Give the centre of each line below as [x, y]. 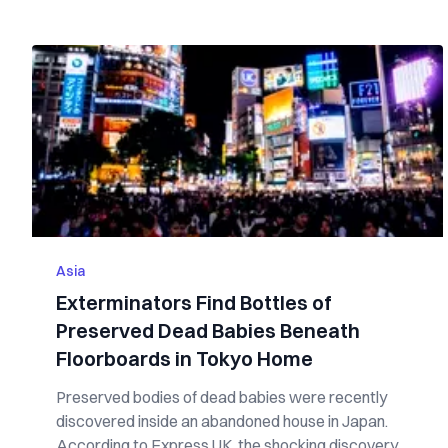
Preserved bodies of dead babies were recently [221, 397]
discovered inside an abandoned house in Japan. [222, 421]
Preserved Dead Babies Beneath [208, 330]
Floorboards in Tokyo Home [184, 358]
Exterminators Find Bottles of [194, 302]
